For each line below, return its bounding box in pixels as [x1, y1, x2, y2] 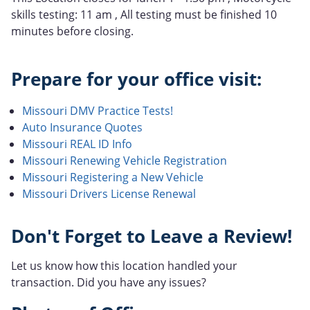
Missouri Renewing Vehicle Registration [22, 152, 227, 168]
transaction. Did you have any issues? [11, 274, 206, 290]
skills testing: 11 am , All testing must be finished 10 [11, 6, 277, 22]
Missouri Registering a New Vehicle [22, 169, 203, 185]
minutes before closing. [11, 23, 134, 39]
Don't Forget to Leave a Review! [11, 224, 292, 248]
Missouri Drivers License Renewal [22, 185, 196, 201]
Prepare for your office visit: [11, 66, 262, 91]
